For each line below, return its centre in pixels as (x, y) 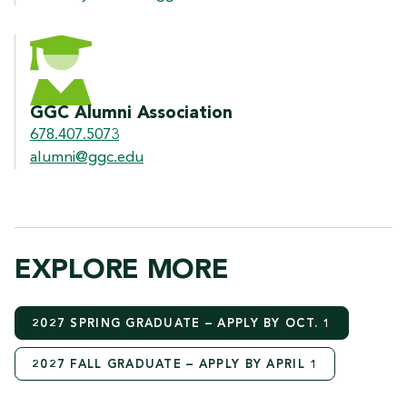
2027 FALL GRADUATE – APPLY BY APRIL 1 (175, 365)
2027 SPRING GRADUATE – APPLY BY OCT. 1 (182, 324)
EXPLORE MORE (122, 271)
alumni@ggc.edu (87, 158)
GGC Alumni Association (131, 114)
